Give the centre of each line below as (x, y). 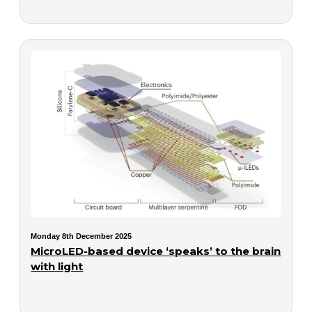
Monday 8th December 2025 (81, 236)
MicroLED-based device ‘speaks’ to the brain (156, 251)
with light (57, 266)
